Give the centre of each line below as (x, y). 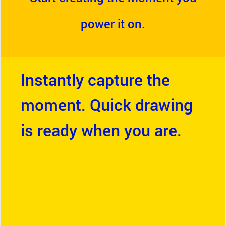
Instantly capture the (95, 79)
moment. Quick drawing (107, 105)
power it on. (113, 24)
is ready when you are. (101, 130)
